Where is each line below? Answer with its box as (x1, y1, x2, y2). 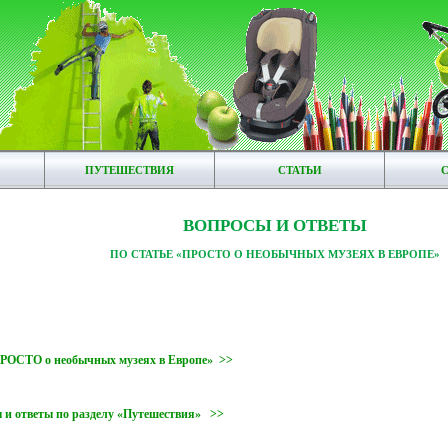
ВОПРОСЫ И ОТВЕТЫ (182, 216, 367, 235)
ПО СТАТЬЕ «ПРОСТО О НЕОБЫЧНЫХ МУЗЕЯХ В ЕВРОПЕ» (109, 248, 440, 260)
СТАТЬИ (277, 164, 322, 176)
